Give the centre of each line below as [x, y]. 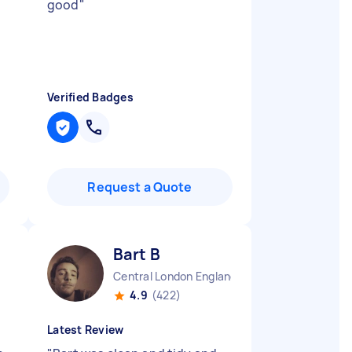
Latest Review [86, 330]
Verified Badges [90, 97]
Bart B [137, 254]
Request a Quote [140, 187]
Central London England [175, 276]
